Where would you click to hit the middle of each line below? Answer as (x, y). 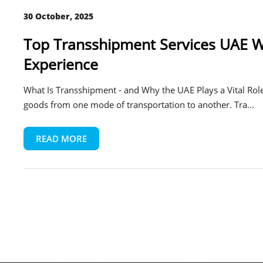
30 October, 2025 (58, 16)
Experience (61, 64)
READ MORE (61, 139)
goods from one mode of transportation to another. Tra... (139, 105)
